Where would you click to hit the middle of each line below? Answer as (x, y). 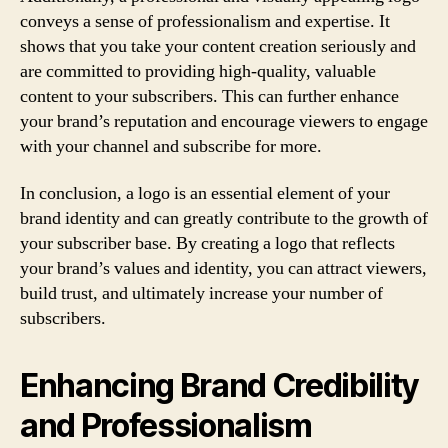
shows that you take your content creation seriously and (218, 46)
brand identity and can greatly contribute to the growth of (224, 218)
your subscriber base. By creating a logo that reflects (207, 243)
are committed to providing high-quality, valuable (198, 71)
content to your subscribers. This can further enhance (209, 96)
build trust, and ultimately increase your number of (201, 293)
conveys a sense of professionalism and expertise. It (205, 21)
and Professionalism (166, 425)
